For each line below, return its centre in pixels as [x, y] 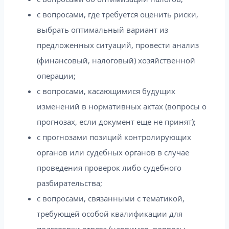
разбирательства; [70, 183]
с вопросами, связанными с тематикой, [111, 198]
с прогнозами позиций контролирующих [114, 137]
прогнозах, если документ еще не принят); [116, 121]
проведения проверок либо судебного [109, 167]
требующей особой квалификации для [110, 213]
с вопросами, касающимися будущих [106, 91]
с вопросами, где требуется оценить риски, [118, 14]
